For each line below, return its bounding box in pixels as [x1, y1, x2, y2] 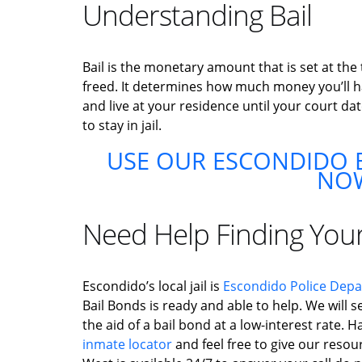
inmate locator [82, 335, 172, 353]
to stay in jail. [82, 116, 162, 134]
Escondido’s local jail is [82, 276, 223, 295]
